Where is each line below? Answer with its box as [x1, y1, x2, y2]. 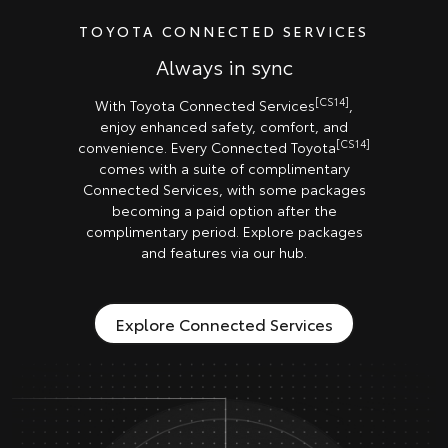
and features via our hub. [141, 241, 307, 262]
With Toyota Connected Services [95, 94, 315, 115]
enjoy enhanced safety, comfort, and [100, 115, 348, 136]
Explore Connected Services [115, 311, 333, 335]
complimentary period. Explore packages [85, 220, 363, 241]
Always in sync [155, 51, 293, 80]
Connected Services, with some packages [82, 178, 366, 199]
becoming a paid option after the [111, 199, 337, 220]
